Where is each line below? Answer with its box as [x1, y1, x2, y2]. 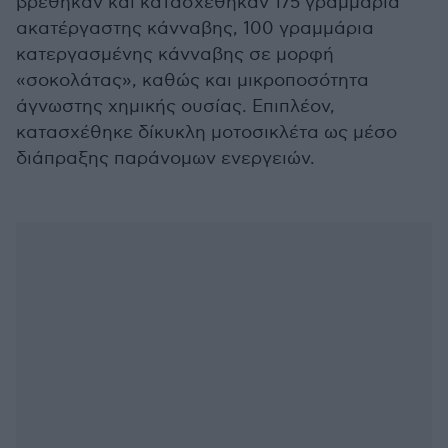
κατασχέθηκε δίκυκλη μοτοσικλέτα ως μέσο [16, 122, 397, 143]
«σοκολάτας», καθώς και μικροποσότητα [16, 70, 369, 91]
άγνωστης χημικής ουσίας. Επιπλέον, [16, 96, 335, 117]
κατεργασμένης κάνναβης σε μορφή [16, 44, 334, 65]
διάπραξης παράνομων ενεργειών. [16, 148, 315, 169]
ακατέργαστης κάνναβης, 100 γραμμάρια [16, 18, 374, 39]
